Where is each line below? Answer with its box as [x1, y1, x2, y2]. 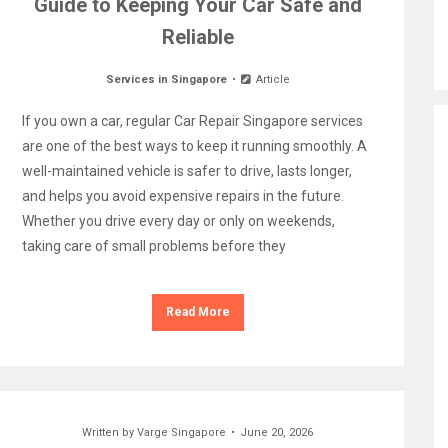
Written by [82, 426, 138, 439]
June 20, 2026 [240, 426, 314, 439]
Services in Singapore [106, 73, 227, 86]
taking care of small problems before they [21, 238, 286, 254]
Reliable [161, 25, 234, 49]
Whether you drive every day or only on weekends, [21, 213, 335, 229]
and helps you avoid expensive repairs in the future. [21, 188, 344, 204]
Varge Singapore [137, 426, 227, 439]
